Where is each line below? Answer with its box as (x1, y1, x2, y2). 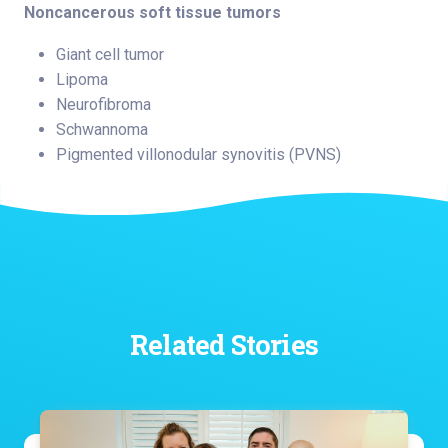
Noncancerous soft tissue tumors (24, 2, 281, 22)
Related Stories (130, 326, 318, 362)
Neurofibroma (56, 94, 151, 114)
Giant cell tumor (56, 44, 164, 64)
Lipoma (56, 69, 108, 89)
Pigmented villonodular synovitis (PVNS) (56, 144, 341, 164)
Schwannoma (56, 119, 148, 139)
